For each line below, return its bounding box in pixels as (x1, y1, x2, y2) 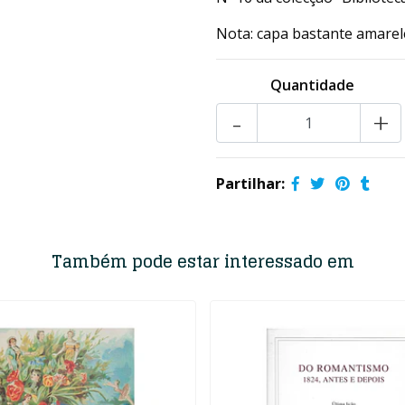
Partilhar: (216, 174, 285, 193)
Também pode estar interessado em (51, 247, 354, 276)
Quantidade (270, 75, 355, 95)
